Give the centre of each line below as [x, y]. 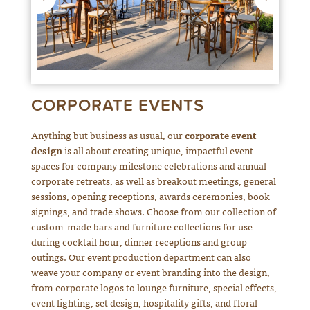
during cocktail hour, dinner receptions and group [139, 242]
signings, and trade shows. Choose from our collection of [153, 211]
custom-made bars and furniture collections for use [142, 227]
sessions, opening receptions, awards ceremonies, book [150, 196]
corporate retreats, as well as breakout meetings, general [153, 181]
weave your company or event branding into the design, [150, 272]
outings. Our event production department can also [141, 257]
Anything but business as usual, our [108, 135]
